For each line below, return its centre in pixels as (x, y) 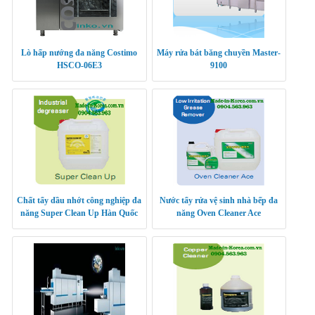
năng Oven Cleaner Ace (219, 213)
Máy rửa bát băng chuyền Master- (219, 53)
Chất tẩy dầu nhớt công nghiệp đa (79, 201)
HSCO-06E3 (79, 66)
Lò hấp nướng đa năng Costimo (79, 53)
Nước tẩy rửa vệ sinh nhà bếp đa (219, 201)
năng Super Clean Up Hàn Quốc (79, 213)
